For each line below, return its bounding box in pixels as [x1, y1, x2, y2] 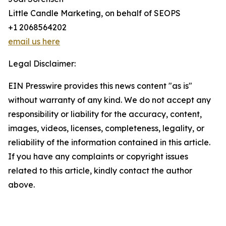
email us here [8, 36, 60, 47]
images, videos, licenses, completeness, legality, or [8, 123, 204, 134]
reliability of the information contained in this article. [8, 137, 210, 148]
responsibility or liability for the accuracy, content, [8, 109, 202, 120]
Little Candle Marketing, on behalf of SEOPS [8, 8, 181, 19]
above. [8, 180, 35, 190]
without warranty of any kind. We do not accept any [8, 95, 211, 105]
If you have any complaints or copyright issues [8, 151, 188, 162]
